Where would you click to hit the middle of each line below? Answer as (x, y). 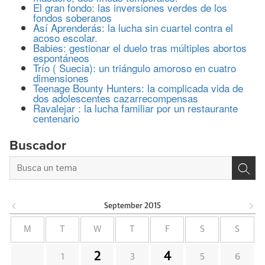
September (123, 206)
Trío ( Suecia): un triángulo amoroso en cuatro (135, 68)
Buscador (38, 146)
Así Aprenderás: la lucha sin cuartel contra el (133, 28)
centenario (56, 118)
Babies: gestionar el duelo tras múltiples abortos (140, 48)
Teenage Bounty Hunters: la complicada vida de (138, 88)
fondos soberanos (72, 18)
